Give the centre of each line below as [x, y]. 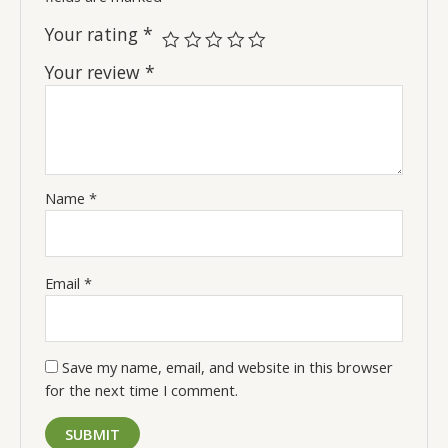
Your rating [94, 34]
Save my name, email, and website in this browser [228, 367]
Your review [95, 72]
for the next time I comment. [142, 390]
